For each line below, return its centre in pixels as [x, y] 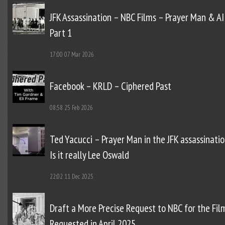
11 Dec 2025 [79, 177]
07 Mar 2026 [79, 55]
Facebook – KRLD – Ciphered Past [110, 86]
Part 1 [61, 33]
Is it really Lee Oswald [89, 155]
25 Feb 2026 [78, 108]
